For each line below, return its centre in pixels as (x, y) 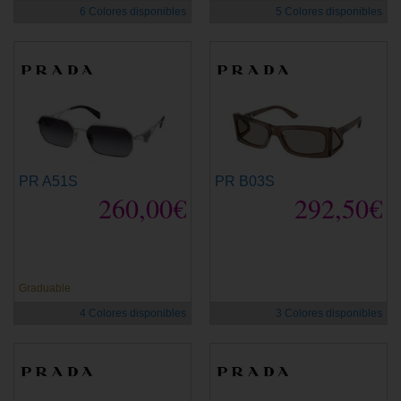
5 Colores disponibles (329, 11)
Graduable (45, 288)
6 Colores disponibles (133, 11)
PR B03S (245, 181)
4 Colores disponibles (133, 313)
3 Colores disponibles (329, 313)
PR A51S (48, 181)
